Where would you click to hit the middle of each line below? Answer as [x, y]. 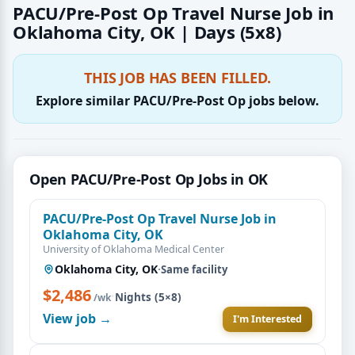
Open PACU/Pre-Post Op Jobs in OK [149, 179]
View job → [77, 319]
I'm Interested [267, 319]
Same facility [194, 269]
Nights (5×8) [148, 297]
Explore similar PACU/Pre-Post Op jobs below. [177, 100]
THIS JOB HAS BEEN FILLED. [177, 77]
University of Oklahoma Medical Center [134, 249]
